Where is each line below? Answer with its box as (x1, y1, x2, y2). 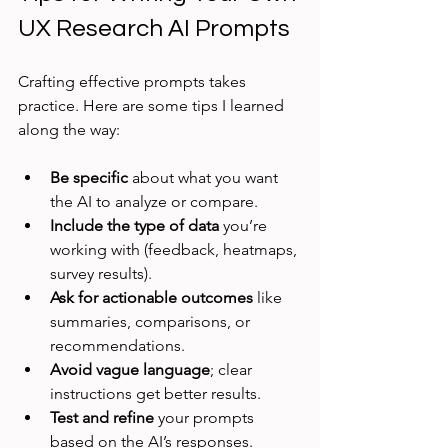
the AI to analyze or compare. (50, 192, 258, 212)
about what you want (128, 168, 282, 188)
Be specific (50, 168, 128, 188)
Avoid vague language (50, 360, 210, 380)
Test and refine (50, 408, 154, 428)
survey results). (50, 264, 152, 284)
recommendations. (50, 336, 185, 356)
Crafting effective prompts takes (18, 72, 250, 92)
